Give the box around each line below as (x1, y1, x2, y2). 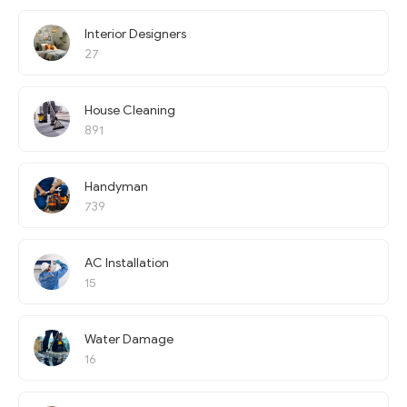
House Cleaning (84, 103, 175, 118)
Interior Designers (84, 26, 186, 42)
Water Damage (84, 332, 174, 347)
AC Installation (84, 255, 169, 271)
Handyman (84, 179, 148, 194)
